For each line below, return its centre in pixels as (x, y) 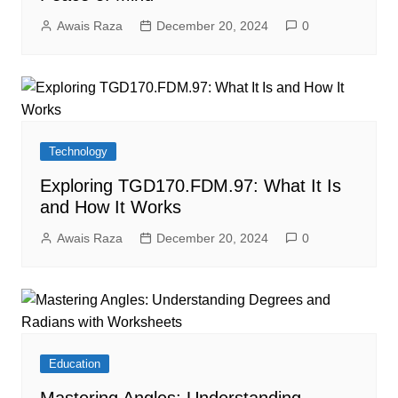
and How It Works (110, 207)
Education (74, 364)
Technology (78, 151)
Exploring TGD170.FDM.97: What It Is (190, 186)
